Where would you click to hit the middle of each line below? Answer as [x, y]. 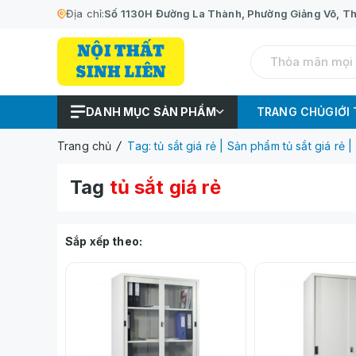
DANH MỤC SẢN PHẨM [151, 111]
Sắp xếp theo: [104, 241]
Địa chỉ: [85, 14]
